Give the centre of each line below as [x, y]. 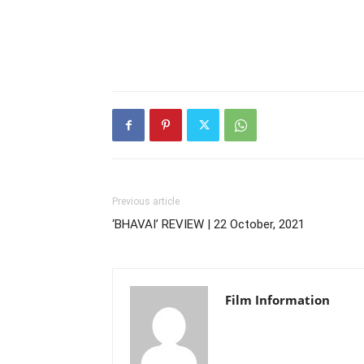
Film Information [277, 300]
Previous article [146, 201]
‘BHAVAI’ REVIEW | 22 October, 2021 [208, 224]
